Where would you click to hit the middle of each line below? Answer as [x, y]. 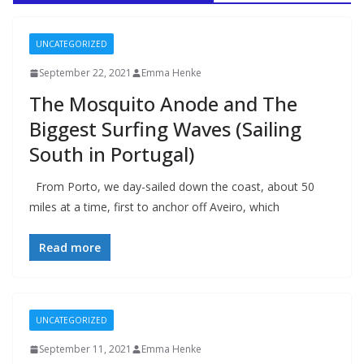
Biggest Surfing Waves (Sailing [165, 129]
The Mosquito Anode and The [163, 104]
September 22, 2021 [85, 73]
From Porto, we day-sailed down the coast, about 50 [172, 186]
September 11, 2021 [85, 349]
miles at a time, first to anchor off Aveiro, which [154, 207]
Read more [70, 247]
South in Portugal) [112, 154]
